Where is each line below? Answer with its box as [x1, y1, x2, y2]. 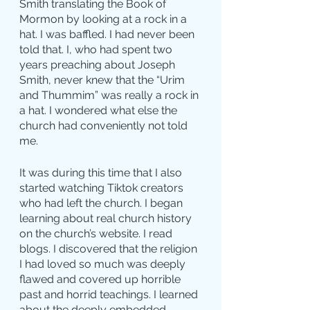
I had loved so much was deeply [19, 257, 188, 271]
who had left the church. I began [19, 197, 185, 210]
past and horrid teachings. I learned [19, 288, 201, 302]
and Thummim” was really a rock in [19, 89, 201, 102]
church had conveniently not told [19, 119, 190, 133]
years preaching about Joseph [19, 58, 178, 72]
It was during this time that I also [19, 166, 185, 180]
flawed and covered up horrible [19, 273, 183, 286]
